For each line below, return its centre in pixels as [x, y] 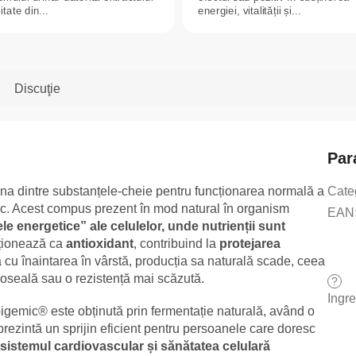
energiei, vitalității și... [249, 10]
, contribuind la [176, 243]
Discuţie [37, 88]
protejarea [250, 243]
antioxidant [100, 243]
